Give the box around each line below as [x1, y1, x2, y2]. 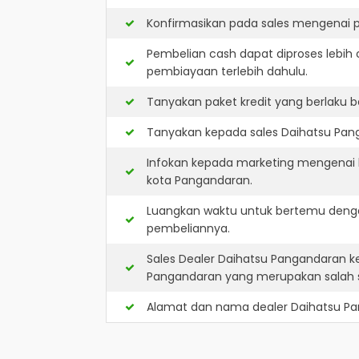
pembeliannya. [147, 220, 230, 236]
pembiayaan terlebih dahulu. [147, 63, 308, 79]
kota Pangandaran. [147, 172, 252, 188]
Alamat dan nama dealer [147, 299, 291, 315]
